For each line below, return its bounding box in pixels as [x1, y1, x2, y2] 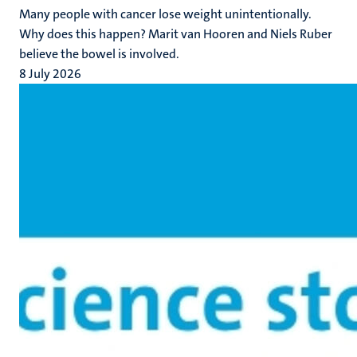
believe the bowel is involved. [19, 45, 179, 62]
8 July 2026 [19, 65, 81, 82]
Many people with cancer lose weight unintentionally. [19, 6, 312, 22]
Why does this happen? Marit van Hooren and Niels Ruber [19, 25, 332, 42]
